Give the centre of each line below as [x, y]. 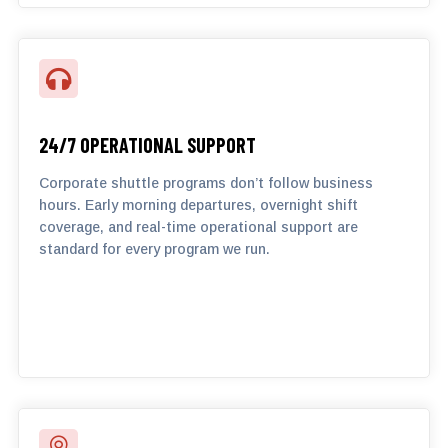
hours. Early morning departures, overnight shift [198, 205]
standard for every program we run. [154, 249]
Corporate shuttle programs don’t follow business [206, 183]
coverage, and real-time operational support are [198, 227]
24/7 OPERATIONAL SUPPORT [147, 145]
